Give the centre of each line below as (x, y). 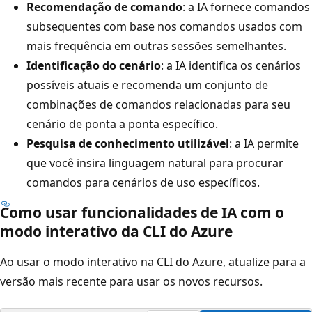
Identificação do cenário (94, 65)
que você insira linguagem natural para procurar (155, 163)
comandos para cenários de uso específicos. (143, 182)
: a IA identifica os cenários (231, 65)
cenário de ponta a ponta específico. (122, 124)
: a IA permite (264, 143)
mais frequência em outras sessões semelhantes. (156, 46)
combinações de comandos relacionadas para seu (158, 104)
